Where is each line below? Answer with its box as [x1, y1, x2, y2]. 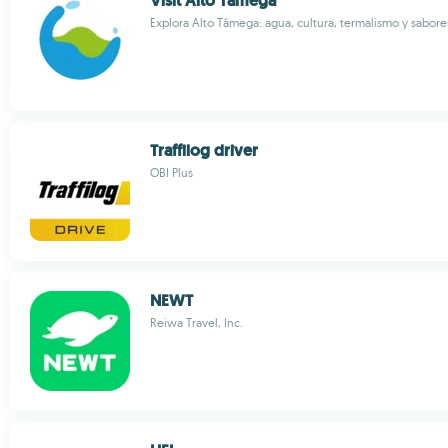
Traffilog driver [150, 140, 258, 161]
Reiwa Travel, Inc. [150, 315, 243, 330]
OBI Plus [150, 165, 193, 180]
